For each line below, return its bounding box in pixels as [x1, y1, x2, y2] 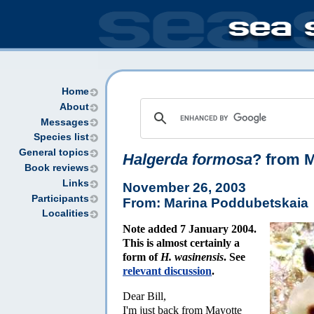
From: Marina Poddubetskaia [123, 195, 308, 210]
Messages [41, 116, 89, 128]
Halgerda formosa [123, 151, 252, 168]
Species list [34, 132, 89, 143]
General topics [19, 147, 89, 158]
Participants [32, 193, 89, 204]
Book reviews [25, 162, 89, 173]
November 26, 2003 [123, 179, 246, 195]
